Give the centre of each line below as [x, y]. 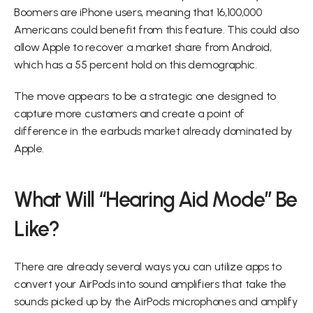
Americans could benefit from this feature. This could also [156, 30]
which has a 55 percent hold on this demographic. [136, 65]
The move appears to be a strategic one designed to [145, 96]
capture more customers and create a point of [129, 114]
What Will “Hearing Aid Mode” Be [155, 199]
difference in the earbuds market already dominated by [153, 131]
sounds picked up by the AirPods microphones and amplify [156, 301]
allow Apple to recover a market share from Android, [143, 47]
